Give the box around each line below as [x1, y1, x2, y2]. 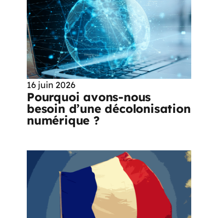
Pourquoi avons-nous [27, 89, 151, 104]
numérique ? [27, 112, 100, 127]
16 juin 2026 [27, 79, 75, 91]
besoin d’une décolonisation [27, 101, 191, 116]
